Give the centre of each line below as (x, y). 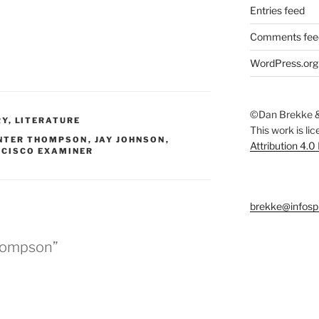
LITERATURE (48, 121)
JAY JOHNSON (130, 140)
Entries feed (277, 11)
